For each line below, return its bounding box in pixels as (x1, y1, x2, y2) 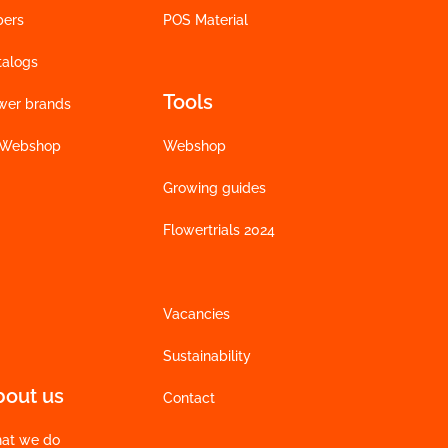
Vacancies (162, 306, 230, 322)
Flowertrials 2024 (162, 222, 275, 238)
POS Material (162, 12, 248, 28)
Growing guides (162, 180, 266, 196)
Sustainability (162, 348, 251, 364)
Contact (162, 390, 215, 406)
